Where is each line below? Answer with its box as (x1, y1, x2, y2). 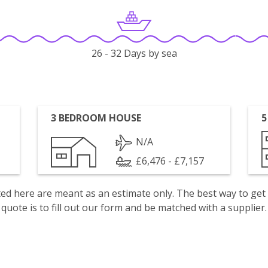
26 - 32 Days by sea (91, 47, 177, 60)
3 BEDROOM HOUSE (51, 111, 142, 124)
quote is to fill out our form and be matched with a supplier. (1, 201, 267, 214)
